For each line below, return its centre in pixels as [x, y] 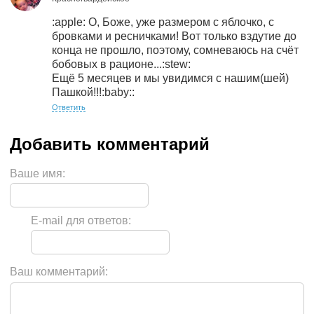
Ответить [69, 107]
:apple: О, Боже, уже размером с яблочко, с [163, 22]
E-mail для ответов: [81, 220]
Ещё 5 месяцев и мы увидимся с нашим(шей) [170, 78]
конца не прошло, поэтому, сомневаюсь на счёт [175, 50]
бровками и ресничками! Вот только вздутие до [174, 36]
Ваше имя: [37, 173]
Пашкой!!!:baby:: [93, 92]
